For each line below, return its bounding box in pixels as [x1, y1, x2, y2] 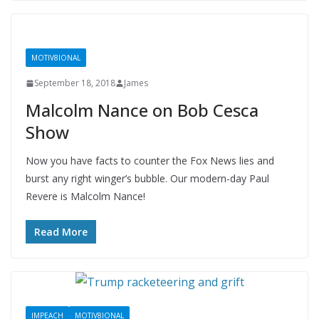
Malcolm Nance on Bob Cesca [26, 98, 258, 122]
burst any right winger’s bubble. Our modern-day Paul [26, 172, 269, 186]
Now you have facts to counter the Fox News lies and [26, 154, 274, 168]
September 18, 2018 [34, 77, 115, 90]
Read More [34, 225, 88, 239]
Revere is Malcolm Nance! [26, 189, 145, 204]
